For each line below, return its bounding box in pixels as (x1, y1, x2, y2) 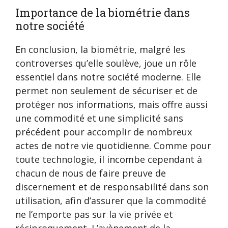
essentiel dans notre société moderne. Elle (15, 71, 201, 83)
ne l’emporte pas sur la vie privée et (15, 208, 173, 221)
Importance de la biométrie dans (15, 5, 190, 20)
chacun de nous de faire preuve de (15, 167, 166, 180)
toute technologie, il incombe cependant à (15, 153, 202, 166)
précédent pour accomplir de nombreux (15, 126, 192, 138)
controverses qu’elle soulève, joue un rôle (15, 57, 196, 70)
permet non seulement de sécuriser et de (15, 84, 197, 97)
